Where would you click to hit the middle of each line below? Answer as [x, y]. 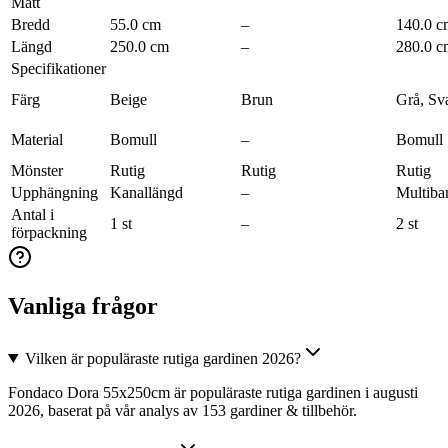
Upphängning [54, 192]
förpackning [49, 232]
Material [37, 139]
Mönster [37, 170]
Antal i [32, 214]
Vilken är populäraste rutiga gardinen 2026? [162, 358]
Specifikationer [58, 68]
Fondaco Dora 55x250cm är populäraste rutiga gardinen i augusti [213, 392]
